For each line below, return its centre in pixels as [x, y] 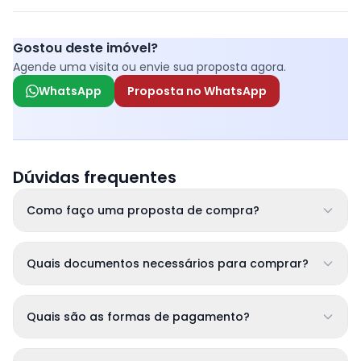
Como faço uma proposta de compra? [143, 210]
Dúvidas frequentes [95, 177]
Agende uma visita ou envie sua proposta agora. [149, 67]
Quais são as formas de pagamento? [138, 317]
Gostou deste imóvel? [85, 48]
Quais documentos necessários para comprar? [168, 263]
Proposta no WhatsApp [197, 91]
